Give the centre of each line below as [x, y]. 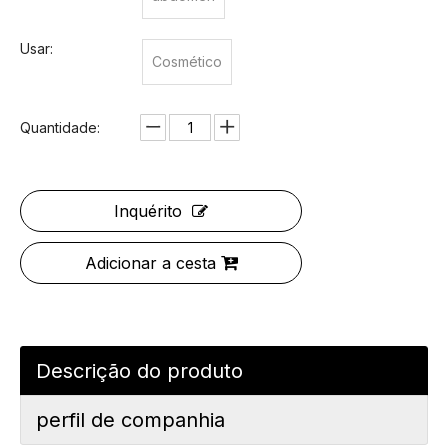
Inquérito [148, 211]
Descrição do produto [139, 371]
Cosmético [187, 61]
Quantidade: [60, 127]
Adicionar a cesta [150, 263]
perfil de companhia [130, 420]
